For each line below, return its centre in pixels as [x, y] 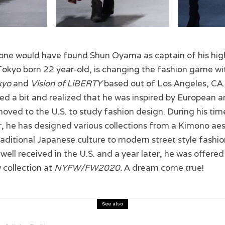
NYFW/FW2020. [88, 167]
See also [113, 203]
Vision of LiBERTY [67, 83]
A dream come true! [163, 167]
